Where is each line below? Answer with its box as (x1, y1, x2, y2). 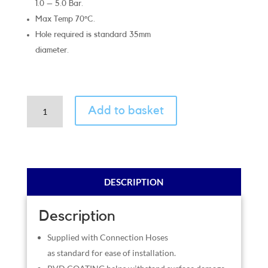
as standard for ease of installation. (47, 247, 176, 258)
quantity (26, 142, 56, 151)
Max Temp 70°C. (35, 14, 95, 23)
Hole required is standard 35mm (35, 30, 151, 39)
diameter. (35, 45, 69, 54)
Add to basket (87, 104, 164, 117)
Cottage (26, 98, 56, 106)
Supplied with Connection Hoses (47, 232, 168, 242)
